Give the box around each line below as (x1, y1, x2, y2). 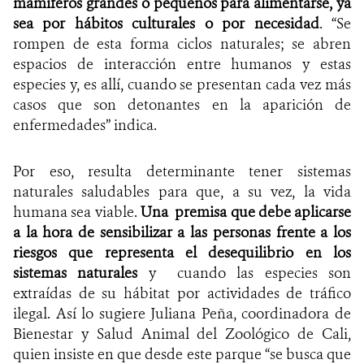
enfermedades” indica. (13, 115, 157, 135)
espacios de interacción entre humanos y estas (13, 54, 351, 74)
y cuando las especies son (137, 262, 352, 283)
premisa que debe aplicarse (175, 201, 351, 222)
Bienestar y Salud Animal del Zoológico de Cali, (13, 323, 351, 344)
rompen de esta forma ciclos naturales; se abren (13, 33, 351, 54)
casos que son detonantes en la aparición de (13, 94, 351, 115)
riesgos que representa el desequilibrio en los (13, 242, 351, 262)
